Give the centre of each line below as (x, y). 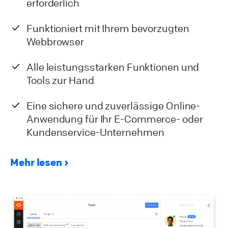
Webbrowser (55, 42)
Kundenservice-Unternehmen (95, 132)
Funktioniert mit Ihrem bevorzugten (108, 28)
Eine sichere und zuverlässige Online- (113, 106)
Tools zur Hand (60, 80)
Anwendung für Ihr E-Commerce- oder (115, 119)
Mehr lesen (36, 162)
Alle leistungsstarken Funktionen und (113, 67)
